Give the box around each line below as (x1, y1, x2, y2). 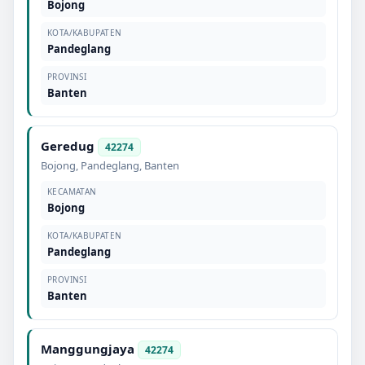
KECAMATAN (47, 185, 97, 197)
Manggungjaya (41, 340, 134, 357)
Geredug (41, 137, 95, 154)
